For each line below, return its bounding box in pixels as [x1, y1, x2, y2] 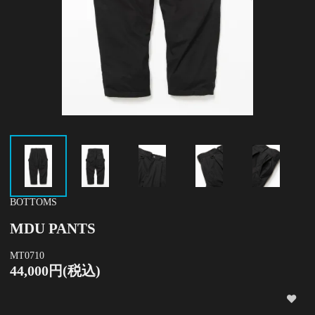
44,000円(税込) [10, 263, 101, 278]
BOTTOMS [10, 196, 57, 207]
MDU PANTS [10, 220, 96, 238]
